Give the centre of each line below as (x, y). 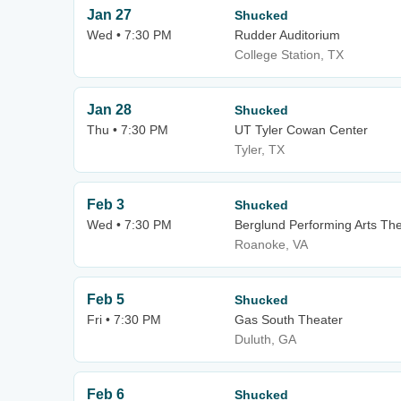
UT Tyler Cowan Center (301, 130)
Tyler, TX (260, 149)
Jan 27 (109, 15)
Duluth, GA (265, 339)
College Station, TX (289, 55)
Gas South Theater (289, 320)
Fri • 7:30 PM (124, 320)
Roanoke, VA (271, 244)
